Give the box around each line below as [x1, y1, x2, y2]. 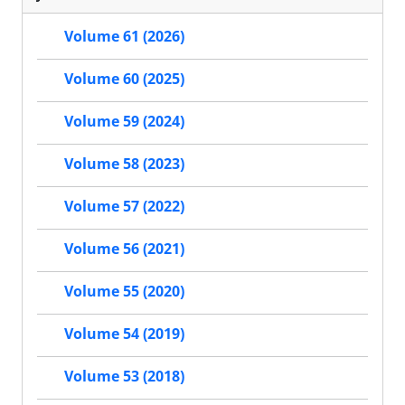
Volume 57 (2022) [64, 196, 184, 217]
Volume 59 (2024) [64, 111, 184, 132]
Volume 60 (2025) [64, 69, 184, 89]
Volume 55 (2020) [64, 281, 184, 302]
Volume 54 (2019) [64, 324, 184, 344]
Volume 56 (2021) [64, 239, 184, 259]
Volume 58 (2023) [64, 154, 184, 174]
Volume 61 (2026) [64, 26, 184, 47]
